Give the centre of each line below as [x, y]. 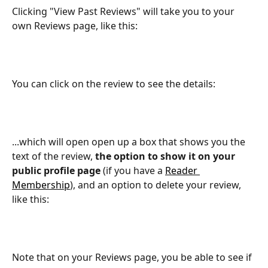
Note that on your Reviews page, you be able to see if [133, 258]
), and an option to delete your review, [157, 185]
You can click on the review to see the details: [114, 83]
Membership [41, 185]
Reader [182, 171]
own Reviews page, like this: [75, 25]
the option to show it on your [166, 156]
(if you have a [133, 171]
